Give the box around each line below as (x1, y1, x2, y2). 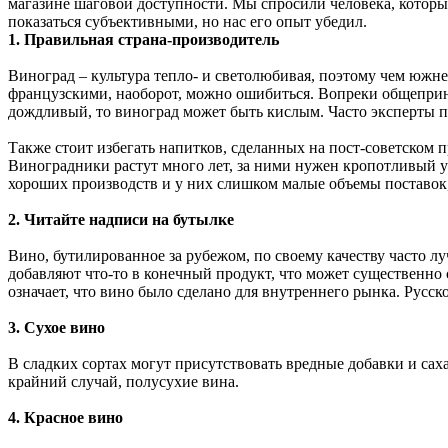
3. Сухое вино (8, 318, 105, 336)
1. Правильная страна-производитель (8, 30, 279, 48)
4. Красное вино (8, 408, 123, 426)
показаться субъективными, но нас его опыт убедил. (8, 12, 367, 30)
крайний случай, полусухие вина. (8, 372, 239, 390)
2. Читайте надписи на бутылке (8, 210, 234, 228)
